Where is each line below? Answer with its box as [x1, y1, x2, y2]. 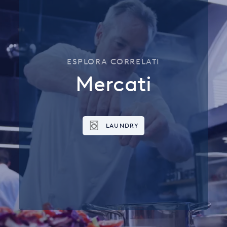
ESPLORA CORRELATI [67, 57, 160, 66]
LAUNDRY [105, 122, 139, 130]
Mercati [75, 70, 152, 97]
